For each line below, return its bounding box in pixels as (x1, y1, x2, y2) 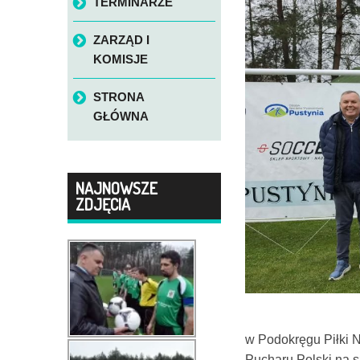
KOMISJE (92, 52, 148, 67)
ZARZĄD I (92, 33, 149, 47)
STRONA (92, 90, 144, 104)
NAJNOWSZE (75, 178, 157, 199)
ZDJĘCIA (75, 194, 130, 215)
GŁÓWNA (92, 109, 149, 124)
